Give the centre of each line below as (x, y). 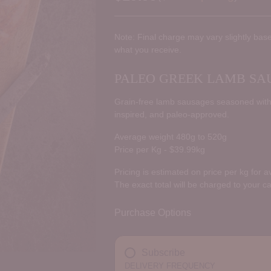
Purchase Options (152, 213)
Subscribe (163, 253)
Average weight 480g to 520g (170, 137)
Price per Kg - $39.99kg (159, 150)
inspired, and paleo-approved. (171, 115)
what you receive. (148, 50)
